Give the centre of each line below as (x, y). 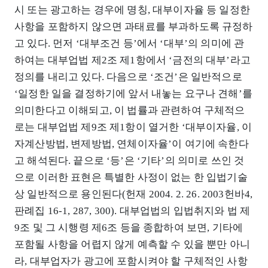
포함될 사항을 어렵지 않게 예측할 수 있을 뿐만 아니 (132, 245)
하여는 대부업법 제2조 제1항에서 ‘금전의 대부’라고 (133, 60)
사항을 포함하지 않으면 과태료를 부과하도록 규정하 (134, 27)
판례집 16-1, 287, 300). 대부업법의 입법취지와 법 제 (133, 211)
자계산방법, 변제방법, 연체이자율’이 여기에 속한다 (132, 144)
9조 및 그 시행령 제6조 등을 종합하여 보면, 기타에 (129, 228)
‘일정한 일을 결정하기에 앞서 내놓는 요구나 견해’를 (133, 94)
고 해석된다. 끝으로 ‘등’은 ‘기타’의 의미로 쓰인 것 (130, 161)
